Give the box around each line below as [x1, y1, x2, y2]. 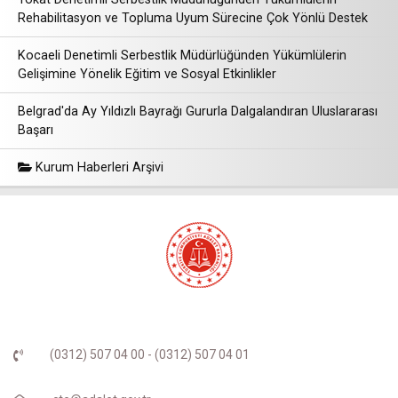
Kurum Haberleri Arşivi [32, 160, 164, 176]
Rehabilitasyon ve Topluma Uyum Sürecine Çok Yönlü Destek [18, 11, 368, 27]
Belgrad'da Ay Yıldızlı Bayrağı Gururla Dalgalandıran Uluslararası [18, 104, 378, 120]
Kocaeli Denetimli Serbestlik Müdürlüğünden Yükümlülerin [18, 48, 346, 64]
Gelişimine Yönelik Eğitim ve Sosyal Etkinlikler [18, 67, 276, 83]
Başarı [18, 123, 53, 139]
